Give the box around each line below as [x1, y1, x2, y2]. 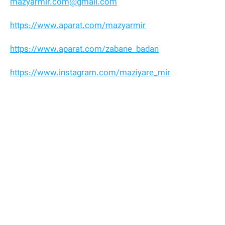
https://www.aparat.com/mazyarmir [10, 20, 146, 33]
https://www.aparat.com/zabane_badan [10, 43, 159, 57]
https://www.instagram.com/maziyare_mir [10, 67, 170, 80]
